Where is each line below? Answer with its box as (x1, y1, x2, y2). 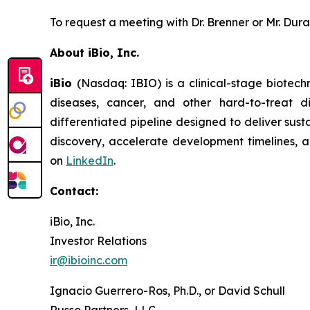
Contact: (50, 184, 98, 198)
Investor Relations (50, 234, 149, 248)
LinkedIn (66, 154, 113, 167)
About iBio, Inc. (50, 46, 139, 60)
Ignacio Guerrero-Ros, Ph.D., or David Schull (50, 284, 285, 298)
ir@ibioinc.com (50, 253, 127, 267)
